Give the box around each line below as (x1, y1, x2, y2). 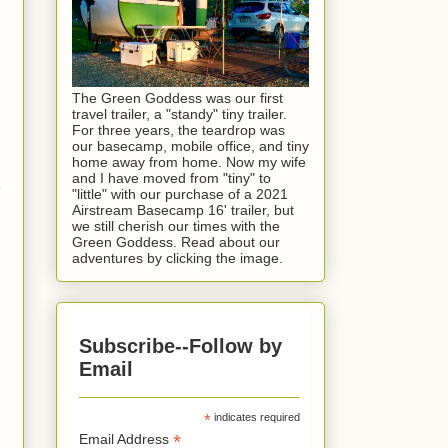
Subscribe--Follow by (79, 334, 283, 357)
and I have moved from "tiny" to (72, 169, 271, 186)
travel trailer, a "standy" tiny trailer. (72, 105, 287, 122)
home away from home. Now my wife (72, 153, 306, 170)
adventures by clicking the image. (72, 249, 283, 266)
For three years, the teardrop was (72, 121, 285, 138)
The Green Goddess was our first (72, 89, 283, 106)
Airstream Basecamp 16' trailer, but (72, 201, 294, 218)
